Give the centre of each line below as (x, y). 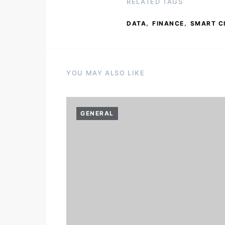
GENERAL (97, 113)
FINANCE (168, 23)
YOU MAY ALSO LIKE (106, 73)
